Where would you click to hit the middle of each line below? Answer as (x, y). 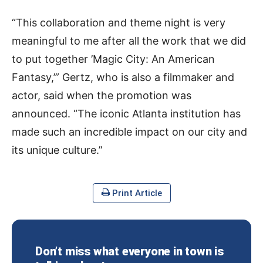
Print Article (136, 193)
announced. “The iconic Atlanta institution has (126, 114)
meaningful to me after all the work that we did (129, 41)
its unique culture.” (57, 150)
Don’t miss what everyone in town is (129, 251)
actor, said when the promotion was (102, 95)
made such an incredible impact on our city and (129, 132)
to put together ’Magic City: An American (113, 59)
